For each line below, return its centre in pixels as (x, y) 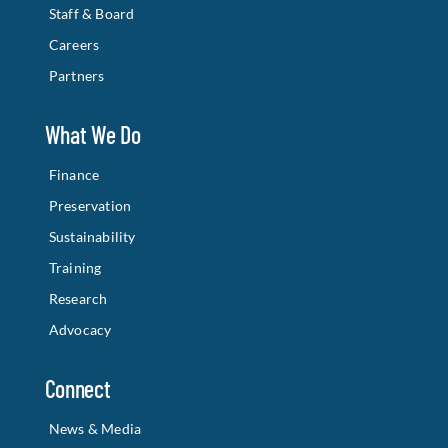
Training (75, 267)
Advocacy (80, 329)
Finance (74, 174)
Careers (74, 44)
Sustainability (92, 236)
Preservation (90, 205)
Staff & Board (91, 13)
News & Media (95, 428)
